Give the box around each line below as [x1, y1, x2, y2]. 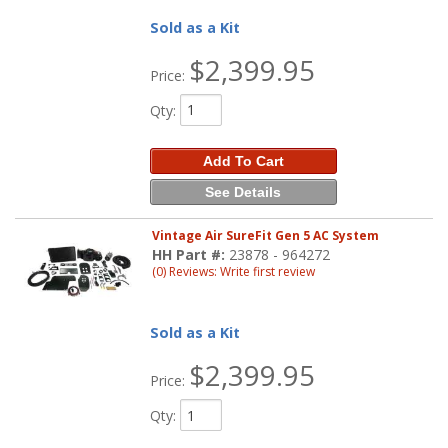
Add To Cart [202, 152, 284, 169]
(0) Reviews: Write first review [152, 263, 316, 281]
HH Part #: [152, 245, 230, 265]
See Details [205, 183, 282, 200]
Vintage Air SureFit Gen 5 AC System [152, 227, 380, 245]
